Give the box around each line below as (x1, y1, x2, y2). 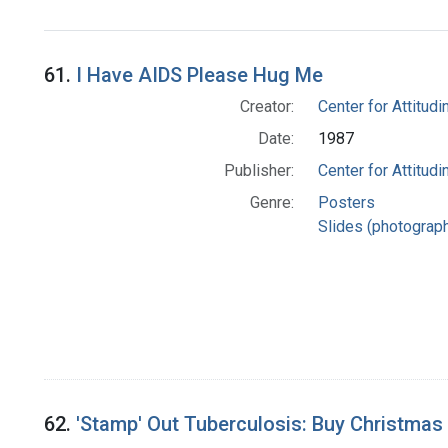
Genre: (249, 193, 294, 213)
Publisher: (223, 161, 294, 181)
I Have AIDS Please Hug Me (76, 63, 323, 88)
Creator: (239, 97, 294, 117)
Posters (317, 193, 375, 213)
